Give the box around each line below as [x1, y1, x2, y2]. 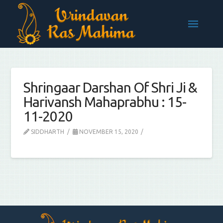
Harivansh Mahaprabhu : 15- [23, 94, 186, 110]
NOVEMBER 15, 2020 [77, 128, 138, 135]
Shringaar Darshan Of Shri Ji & [23, 80, 198, 95]
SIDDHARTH [29, 128, 65, 135]
